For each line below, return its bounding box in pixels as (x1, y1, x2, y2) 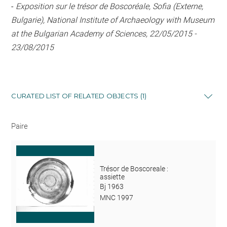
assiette (99, 173, 125, 181)
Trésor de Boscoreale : (99, 165, 168, 173)
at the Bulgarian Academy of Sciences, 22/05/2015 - (11, 29, 197, 39)
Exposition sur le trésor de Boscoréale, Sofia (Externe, (16, 2, 204, 11)
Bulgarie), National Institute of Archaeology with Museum (11, 15, 215, 25)
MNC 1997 (99, 194, 133, 202)
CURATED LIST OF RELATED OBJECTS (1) (11, 92, 147, 100)
